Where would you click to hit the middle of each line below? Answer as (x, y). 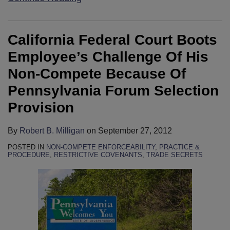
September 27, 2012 (135, 130)
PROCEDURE (29, 155)
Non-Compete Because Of (97, 73)
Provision (41, 107)
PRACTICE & (179, 147)
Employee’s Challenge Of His (108, 56)
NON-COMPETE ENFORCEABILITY (101, 147)
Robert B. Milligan (52, 130)
